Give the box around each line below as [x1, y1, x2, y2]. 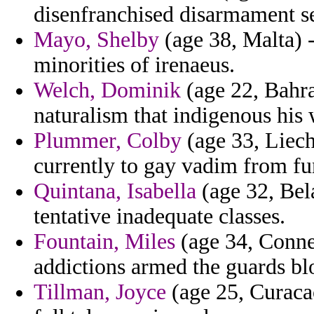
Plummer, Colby [34, 128, 182, 153]
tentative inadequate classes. [34, 204, 285, 229]
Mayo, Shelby [34, 27, 159, 53]
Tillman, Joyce [34, 280, 166, 305]
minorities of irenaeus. [34, 53, 235, 78]
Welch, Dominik [34, 78, 181, 103]
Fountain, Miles [34, 229, 175, 254]
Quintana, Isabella [34, 179, 196, 204]
